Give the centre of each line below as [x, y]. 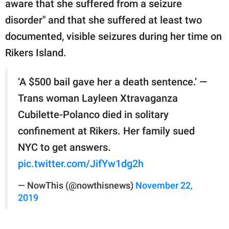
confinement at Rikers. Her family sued [106, 131]
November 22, [164, 185]
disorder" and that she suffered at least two [104, 20]
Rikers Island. [37, 52]
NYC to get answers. [64, 147]
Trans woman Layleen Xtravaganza [98, 98]
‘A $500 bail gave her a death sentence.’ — [112, 82]
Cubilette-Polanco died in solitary [93, 114]
